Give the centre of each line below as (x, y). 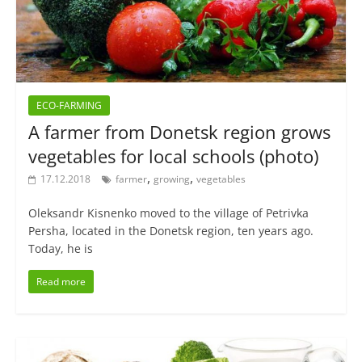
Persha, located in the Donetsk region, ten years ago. (170, 231)
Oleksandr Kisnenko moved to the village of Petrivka (168, 213)
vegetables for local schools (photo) (173, 156)
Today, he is (60, 249)
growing (171, 179)
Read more (61, 282)
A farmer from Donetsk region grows (179, 132)
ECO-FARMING (69, 106)
